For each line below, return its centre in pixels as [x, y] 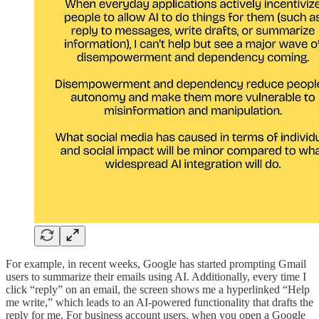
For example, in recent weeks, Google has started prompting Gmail [156, 263]
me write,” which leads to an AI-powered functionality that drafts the [159, 302]
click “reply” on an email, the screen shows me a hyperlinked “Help [158, 289]
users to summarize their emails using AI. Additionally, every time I [156, 276]
